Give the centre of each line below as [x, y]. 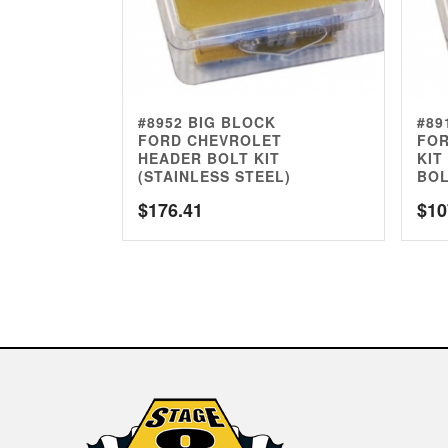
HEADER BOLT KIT [209, 158]
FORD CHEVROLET [210, 140]
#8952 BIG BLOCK [207, 122]
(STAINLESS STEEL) [214, 176]
